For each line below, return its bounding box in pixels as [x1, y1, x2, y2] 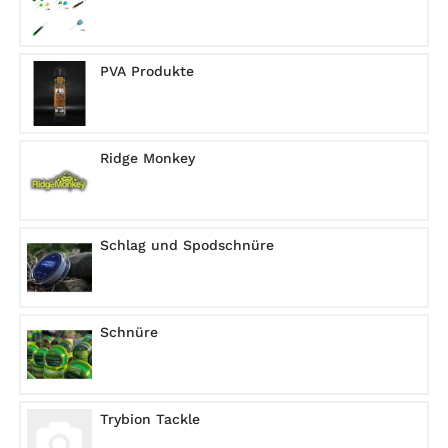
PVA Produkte [100, 62, 194, 79]
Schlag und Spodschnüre [100, 236, 274, 253]
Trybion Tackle [100, 410, 200, 427]
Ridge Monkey [100, 149, 195, 166]
